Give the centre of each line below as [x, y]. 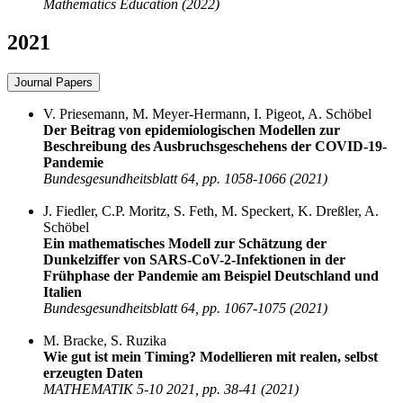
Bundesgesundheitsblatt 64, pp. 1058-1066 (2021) [185, 178]
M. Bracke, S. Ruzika [105, 340]
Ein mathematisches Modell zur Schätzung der [185, 243]
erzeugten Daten [93, 372]
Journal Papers [54, 82]
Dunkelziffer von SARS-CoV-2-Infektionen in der [194, 259]
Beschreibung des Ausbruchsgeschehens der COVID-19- [215, 146]
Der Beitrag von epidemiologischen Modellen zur [192, 130]
